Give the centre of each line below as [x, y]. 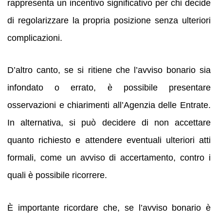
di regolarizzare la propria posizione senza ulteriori [109, 20]
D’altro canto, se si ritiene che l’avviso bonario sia [109, 70]
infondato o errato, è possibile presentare [109, 88]
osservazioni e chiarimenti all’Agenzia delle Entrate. [109, 105]
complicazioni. [35, 38]
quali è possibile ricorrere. [57, 175]
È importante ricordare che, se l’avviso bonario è [109, 208]
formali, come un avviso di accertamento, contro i [109, 158]
